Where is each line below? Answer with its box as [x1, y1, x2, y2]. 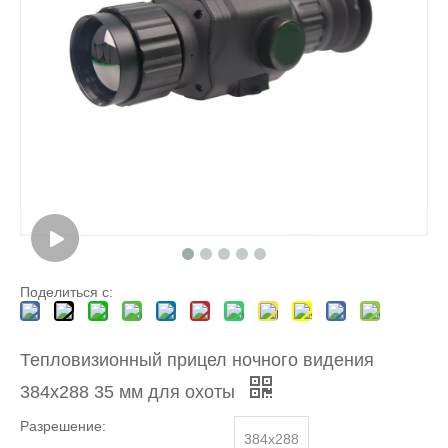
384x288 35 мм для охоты [20, 382, 240, 403]
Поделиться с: [20, 284, 113, 301]
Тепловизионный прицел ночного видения [20, 350, 374, 371]
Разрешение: [20, 418, 106, 435]
